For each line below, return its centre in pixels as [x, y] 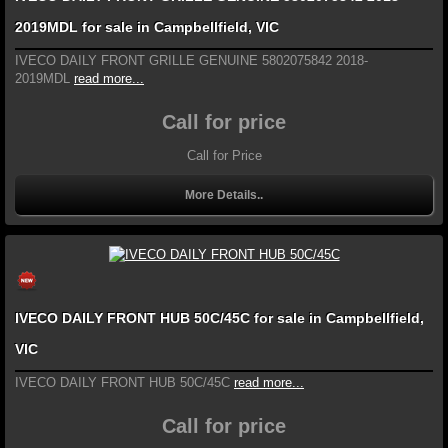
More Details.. [224, 195]
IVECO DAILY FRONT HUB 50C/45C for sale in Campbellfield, [219, 317]
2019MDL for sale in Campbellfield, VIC [147, 27]
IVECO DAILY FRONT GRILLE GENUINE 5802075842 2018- [191, 61]
